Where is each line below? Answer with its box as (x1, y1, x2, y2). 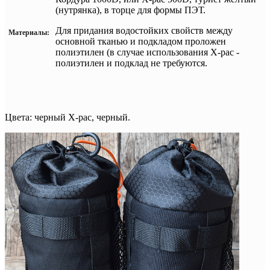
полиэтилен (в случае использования (55, 47, 210, 57)
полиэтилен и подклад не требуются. (55, 58, 207, 68)
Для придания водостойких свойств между (55, 25, 233, 36)
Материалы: (8, 28, 49, 37)
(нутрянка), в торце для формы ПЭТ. (55, 5, 206, 15)
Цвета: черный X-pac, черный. (5, 112, 130, 122)
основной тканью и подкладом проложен (55, 36, 226, 46)
